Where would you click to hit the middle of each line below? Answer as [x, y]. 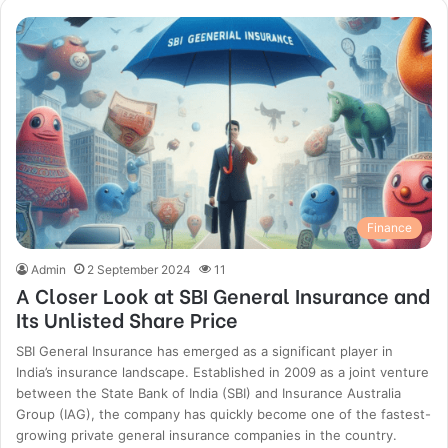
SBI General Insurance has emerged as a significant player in [205, 350]
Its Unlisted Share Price [127, 318]
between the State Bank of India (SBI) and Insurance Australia [209, 392]
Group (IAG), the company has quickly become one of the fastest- [224, 413]
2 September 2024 [139, 269]
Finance [389, 227]
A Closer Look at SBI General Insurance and [223, 294]
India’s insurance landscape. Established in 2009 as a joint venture [223, 371]
